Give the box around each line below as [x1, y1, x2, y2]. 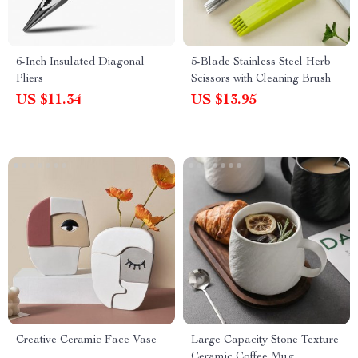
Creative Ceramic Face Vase [16, 335, 157, 346]
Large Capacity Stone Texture [191, 335, 339, 346]
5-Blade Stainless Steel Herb [191, 57, 331, 68]
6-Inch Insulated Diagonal [16, 57, 145, 68]
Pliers [16, 74, 43, 85]
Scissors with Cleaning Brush [191, 74, 331, 85]
